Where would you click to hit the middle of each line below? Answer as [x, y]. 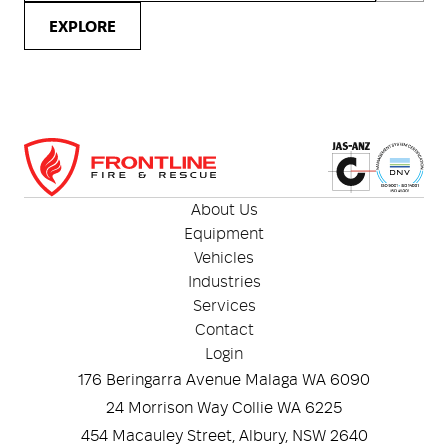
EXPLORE [82, 27]
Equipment [224, 234]
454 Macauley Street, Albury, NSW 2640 [224, 436]
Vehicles [224, 258]
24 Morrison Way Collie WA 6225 [224, 408]
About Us [224, 210]
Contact [224, 330]
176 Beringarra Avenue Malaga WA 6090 [224, 380]
